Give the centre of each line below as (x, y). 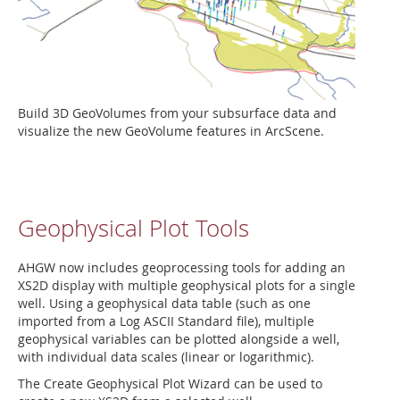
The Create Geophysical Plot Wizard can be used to (170, 383)
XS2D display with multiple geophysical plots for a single (187, 285)
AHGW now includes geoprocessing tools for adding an (182, 267)
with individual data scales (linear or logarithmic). (166, 356)
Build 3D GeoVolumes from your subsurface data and (177, 112)
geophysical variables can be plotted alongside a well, (179, 338)
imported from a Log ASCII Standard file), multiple (166, 321)
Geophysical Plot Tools (133, 228)
